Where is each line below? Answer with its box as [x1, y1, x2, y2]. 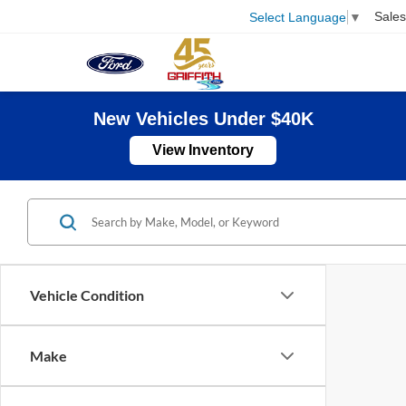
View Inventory [152, 142, 254, 158]
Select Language [249, 9, 346, 24]
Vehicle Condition [30, 286, 144, 304]
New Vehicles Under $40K [92, 109, 314, 129]
